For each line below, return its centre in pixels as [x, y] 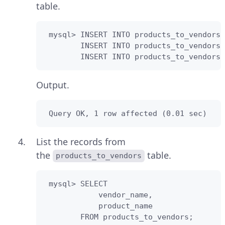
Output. [53, 85]
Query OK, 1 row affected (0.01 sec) [126, 113]
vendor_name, [98, 195]
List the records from [81, 141]
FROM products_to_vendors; [119, 217]
